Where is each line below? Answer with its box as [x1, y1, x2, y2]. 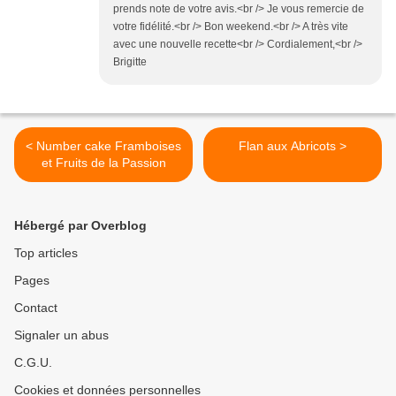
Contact [14, 301, 57, 316]
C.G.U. [14, 355, 52, 370]
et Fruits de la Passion [41, 156, 166, 171]
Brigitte [113, 56, 147, 69]
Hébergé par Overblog [14, 218, 147, 233]
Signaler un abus [14, 328, 109, 343]
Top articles [14, 246, 78, 261]
